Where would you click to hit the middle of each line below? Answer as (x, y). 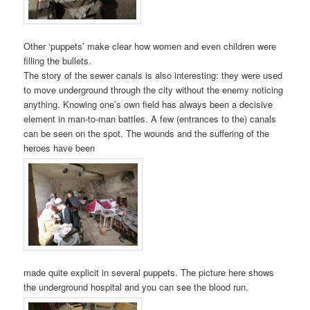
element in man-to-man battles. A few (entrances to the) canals (150, 119)
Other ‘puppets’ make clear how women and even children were (150, 46)
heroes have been (60, 148)
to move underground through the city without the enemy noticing (154, 90)
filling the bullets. (58, 61)
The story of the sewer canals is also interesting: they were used (153, 75)
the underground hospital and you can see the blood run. (136, 286)
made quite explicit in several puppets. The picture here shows (149, 272)
